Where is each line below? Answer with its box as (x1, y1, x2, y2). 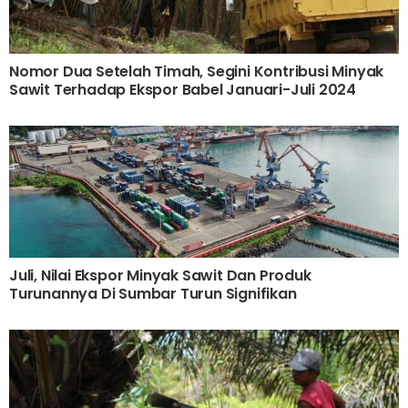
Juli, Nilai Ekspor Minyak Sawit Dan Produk (9, 264, 311, 286)
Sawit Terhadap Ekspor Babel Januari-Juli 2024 (9, 78, 356, 100)
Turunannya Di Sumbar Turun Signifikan (9, 282, 297, 304)
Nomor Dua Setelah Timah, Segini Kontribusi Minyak (9, 60, 384, 82)
